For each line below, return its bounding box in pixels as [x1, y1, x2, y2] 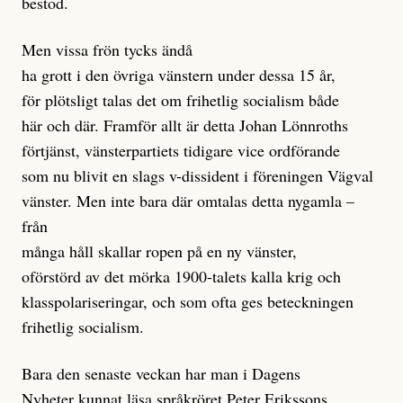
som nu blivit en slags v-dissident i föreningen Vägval [22, 165, 373, 187]
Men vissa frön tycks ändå [22, 39, 193, 61]
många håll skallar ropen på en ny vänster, [22, 240, 297, 263]
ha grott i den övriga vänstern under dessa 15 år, [22, 64, 336, 86]
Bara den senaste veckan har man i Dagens [22, 363, 300, 385]
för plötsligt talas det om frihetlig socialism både [22, 89, 339, 112]
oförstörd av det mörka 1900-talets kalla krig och [22, 265, 341, 288]
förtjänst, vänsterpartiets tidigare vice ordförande [22, 139, 340, 162]
